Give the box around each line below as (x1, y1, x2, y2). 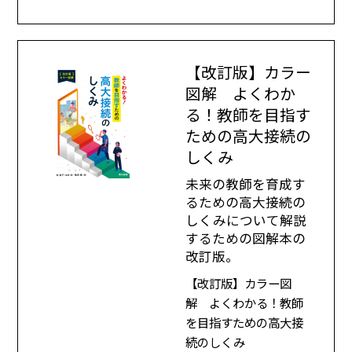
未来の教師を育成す (185, 174, 306, 193)
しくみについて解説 (185, 210, 307, 229)
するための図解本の (185, 228, 306, 247)
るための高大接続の (185, 192, 306, 211)
